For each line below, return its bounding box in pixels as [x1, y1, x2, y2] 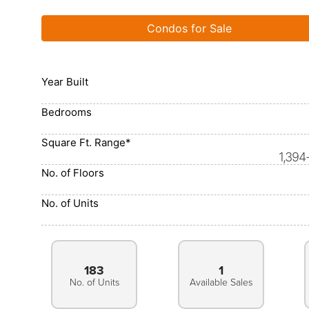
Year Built [41, 75, 88, 88]
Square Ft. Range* [41, 136, 131, 149]
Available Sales [189, 277, 252, 288]
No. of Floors [41, 166, 104, 179]
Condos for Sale [147, 21, 232, 35]
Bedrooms [41, 106, 92, 119]
